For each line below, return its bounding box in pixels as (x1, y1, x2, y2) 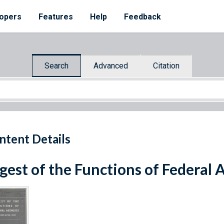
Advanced (93, 60, 128, 70)
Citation (153, 60, 179, 70)
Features (38, 12, 73, 21)
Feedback (124, 12, 161, 21)
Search (44, 60, 68, 70)
